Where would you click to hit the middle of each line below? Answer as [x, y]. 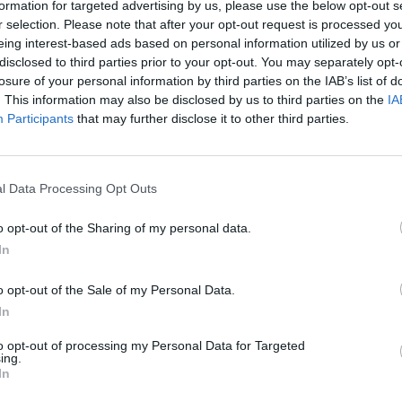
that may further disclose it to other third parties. [211, 118]
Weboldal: [347, 108]
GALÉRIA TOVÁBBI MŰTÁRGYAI [237, 214]
